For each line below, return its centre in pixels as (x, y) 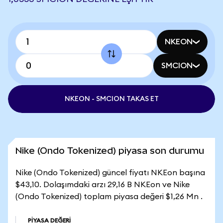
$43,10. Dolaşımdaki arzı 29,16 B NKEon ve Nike (103, 185)
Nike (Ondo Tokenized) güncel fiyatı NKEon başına (110, 173)
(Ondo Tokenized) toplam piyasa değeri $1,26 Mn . (109, 197)
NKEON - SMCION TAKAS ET (111, 99)
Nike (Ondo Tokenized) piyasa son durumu (110, 151)
